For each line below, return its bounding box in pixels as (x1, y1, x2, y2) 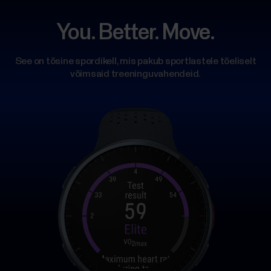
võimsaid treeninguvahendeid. (70, 69, 201, 80)
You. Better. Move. (56, 22, 215, 45)
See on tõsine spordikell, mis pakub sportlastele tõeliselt (15, 56, 256, 67)
